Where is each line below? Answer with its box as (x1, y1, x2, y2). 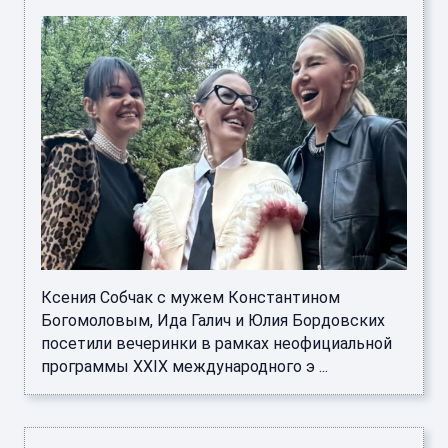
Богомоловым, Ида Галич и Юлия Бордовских (41, 310, 385, 330)
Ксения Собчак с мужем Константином (41, 287, 340, 307)
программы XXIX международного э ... (41, 356, 328, 376)
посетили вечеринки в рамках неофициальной (41, 333, 392, 353)
